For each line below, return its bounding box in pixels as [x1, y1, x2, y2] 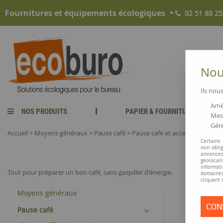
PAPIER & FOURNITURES [125, 107, 198, 116]
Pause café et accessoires [132, 128, 206, 137]
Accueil [7, 128, 28, 137]
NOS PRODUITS [21, 107, 67, 116]
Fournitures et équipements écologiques [5, 7, 165, 18]
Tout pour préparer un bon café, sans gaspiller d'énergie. [7, 168, 173, 177]
